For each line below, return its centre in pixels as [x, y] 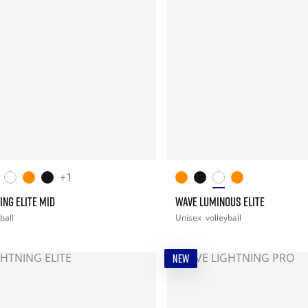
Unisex [189, 218]
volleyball [223, 218]
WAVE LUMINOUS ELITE [220, 202]
